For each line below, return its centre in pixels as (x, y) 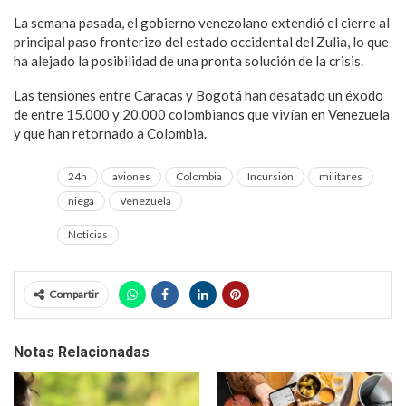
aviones (131, 176)
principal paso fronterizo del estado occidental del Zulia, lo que (201, 42)
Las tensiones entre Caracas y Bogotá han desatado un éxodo (198, 95)
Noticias (88, 234)
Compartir (74, 294)
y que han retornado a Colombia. (110, 133)
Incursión (271, 176)
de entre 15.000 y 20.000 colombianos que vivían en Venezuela (202, 114)
